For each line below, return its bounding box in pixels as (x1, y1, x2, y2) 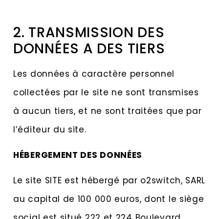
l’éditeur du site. (13, 123, 87, 135)
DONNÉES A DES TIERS (13, 39, 165, 58)
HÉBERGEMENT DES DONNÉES (13, 149, 143, 161)
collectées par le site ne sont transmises (13, 86, 199, 98)
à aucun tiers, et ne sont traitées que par (13, 105, 202, 117)
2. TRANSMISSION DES (13, 22, 165, 42)
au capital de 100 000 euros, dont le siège (13, 193, 204, 205)
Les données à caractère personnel (13, 67, 175, 80)
